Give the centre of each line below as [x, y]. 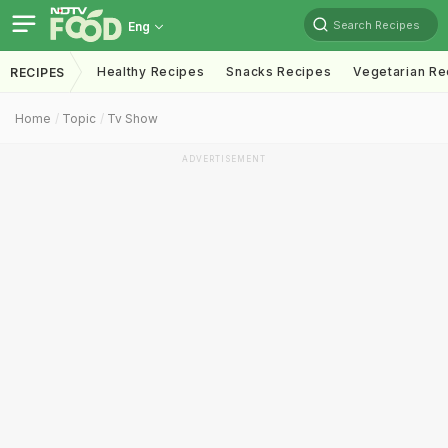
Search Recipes [376, 24]
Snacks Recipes [279, 71]
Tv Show [132, 118]
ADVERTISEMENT [224, 159]
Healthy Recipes [150, 71]
